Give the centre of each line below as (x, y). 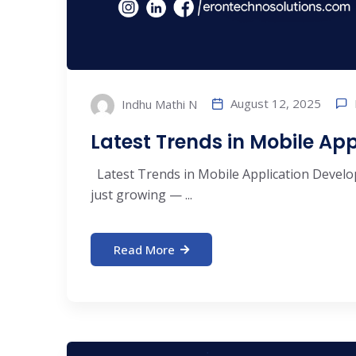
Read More (144, 250)
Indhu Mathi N (158, 104)
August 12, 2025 (276, 104)
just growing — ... (141, 195)
